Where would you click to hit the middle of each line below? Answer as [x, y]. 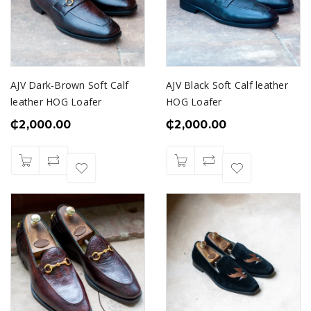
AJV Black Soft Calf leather [227, 85]
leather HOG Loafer [56, 102]
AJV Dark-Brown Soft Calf [69, 85]
